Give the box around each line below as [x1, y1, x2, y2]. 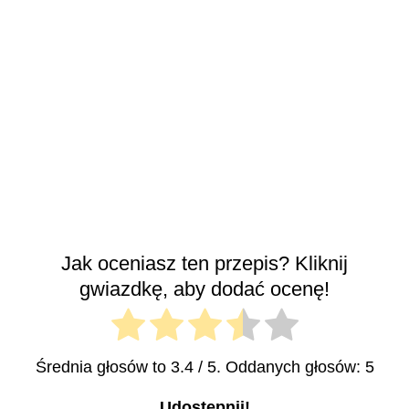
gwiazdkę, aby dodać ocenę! [79, 277, 330, 300]
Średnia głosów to [35, 358, 171, 377]
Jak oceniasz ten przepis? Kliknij [61, 251, 348, 275]
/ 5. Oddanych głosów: [193, 358, 365, 377]
